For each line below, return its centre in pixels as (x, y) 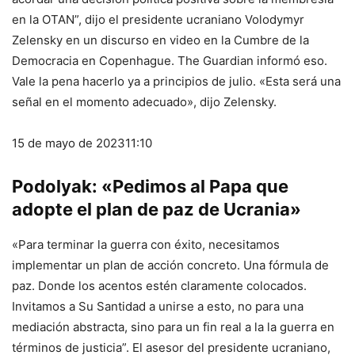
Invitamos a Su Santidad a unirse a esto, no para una (158, 307)
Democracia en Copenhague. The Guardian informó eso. (170, 61)
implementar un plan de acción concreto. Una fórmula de (170, 265)
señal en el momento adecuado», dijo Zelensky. (144, 102)
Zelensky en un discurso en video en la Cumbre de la (160, 40)
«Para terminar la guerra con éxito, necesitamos (146, 245)
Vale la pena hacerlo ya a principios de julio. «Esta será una (176, 82)
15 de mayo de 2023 (69, 143)
